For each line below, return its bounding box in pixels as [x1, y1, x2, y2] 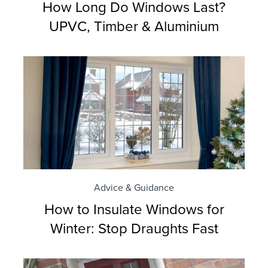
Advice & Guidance [94, 182, 174, 194]
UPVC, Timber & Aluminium [49, 18, 219, 36]
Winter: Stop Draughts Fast [50, 220, 218, 238]
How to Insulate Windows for [44, 201, 224, 219]
